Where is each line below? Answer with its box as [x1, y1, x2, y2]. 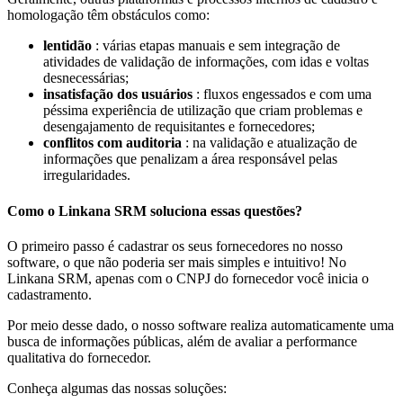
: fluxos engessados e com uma [193, 86, 372, 103]
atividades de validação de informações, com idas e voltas [43, 54, 369, 70]
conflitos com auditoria [43, 135, 182, 151]
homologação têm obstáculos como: [7, 7, 210, 23]
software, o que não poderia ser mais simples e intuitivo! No [7, 254, 346, 270]
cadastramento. [7, 286, 92, 302]
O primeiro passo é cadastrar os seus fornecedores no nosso [7, 237, 343, 254]
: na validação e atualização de [182, 135, 357, 151]
